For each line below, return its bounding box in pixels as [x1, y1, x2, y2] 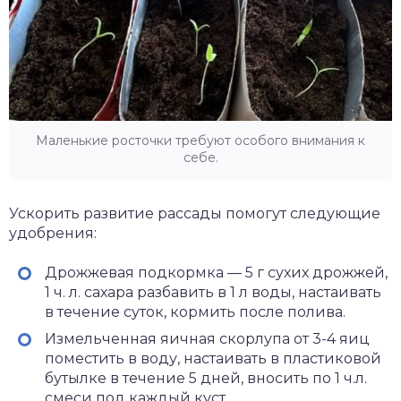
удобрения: [9, 224, 97, 242]
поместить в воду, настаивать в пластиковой [45, 349, 381, 367]
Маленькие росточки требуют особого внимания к [36, 132, 365, 149]
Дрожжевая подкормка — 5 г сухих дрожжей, [45, 263, 388, 281]
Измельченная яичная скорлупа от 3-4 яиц [45, 329, 370, 347]
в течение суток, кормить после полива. [45, 303, 346, 320]
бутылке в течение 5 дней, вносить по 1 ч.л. [45, 369, 367, 387]
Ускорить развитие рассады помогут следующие [9, 204, 380, 222]
